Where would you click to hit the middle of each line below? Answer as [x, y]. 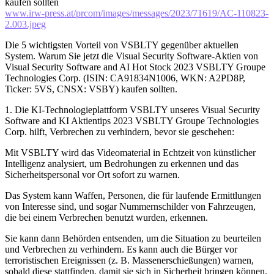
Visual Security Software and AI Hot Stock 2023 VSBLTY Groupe [135, 67]
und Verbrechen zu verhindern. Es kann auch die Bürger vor [121, 249]
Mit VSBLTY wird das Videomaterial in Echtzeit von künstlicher [130, 152]
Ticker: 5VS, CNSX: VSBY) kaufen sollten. [91, 89]
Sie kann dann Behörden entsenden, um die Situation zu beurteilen [133, 238]
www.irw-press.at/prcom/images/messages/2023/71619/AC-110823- [137, 13]
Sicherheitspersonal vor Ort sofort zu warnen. [92, 174]
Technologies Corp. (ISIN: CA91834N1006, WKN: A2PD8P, [125, 78]
